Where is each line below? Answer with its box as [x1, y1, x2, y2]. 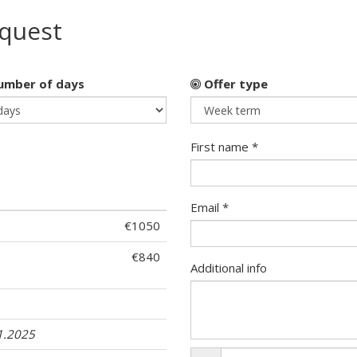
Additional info [190, 260, 267, 277]
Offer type [201, 76, 268, 92]
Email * [190, 199, 229, 216]
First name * [190, 139, 258, 155]
